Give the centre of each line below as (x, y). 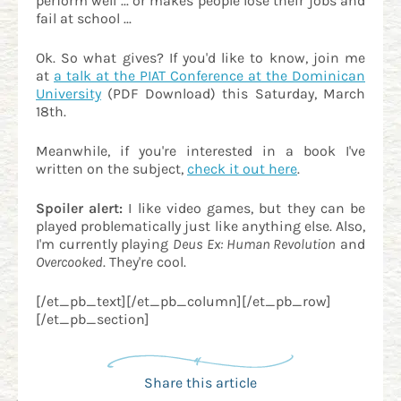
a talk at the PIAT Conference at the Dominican (209, 75)
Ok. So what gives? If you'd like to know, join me (200, 57)
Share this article (200, 382)
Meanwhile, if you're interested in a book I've (200, 150)
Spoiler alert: (80, 208)
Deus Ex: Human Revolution (255, 243)
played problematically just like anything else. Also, (200, 226)
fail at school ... (84, 18)
